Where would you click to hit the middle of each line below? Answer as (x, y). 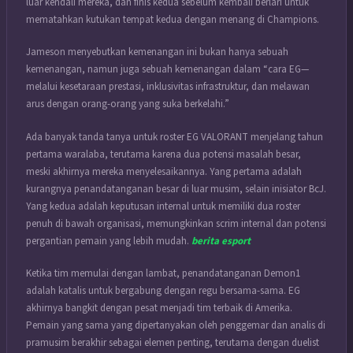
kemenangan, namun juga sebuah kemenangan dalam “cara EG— (167, 70)
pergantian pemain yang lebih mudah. (109, 241)
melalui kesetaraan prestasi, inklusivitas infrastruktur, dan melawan (168, 87)
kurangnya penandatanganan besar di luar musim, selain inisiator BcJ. (176, 189)
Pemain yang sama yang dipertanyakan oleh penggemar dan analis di (176, 326)
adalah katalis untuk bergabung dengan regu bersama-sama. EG (163, 291)
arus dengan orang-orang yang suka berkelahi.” (128, 104)
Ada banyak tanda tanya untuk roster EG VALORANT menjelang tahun (175, 137)
